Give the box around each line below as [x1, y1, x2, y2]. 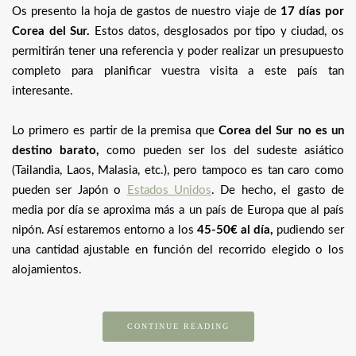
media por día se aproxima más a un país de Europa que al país [12, 203, 344, 216]
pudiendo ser [273, 223, 345, 236]
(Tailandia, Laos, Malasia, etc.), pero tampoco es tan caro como [12, 164, 344, 176]
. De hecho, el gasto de [211, 184, 345, 196]
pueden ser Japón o [12, 184, 127, 196]
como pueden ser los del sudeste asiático [99, 144, 344, 157]
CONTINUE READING [126, 321, 230, 331]
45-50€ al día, [196, 223, 273, 236]
